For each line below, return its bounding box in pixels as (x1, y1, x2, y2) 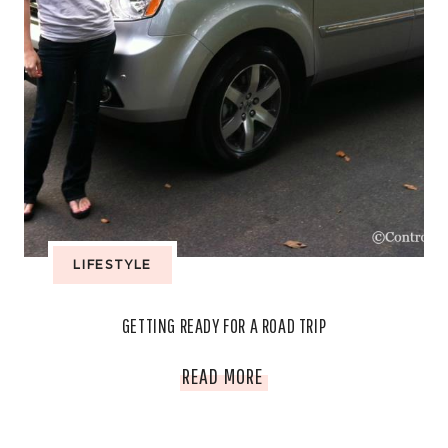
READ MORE (182, 363, 263, 388)
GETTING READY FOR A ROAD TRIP (121, 314, 327, 337)
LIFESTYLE (73, 257, 153, 272)
